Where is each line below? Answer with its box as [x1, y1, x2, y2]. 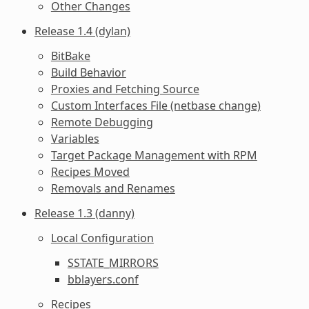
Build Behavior [50, 64, 126, 80]
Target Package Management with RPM [50, 147, 257, 163]
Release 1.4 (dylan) [34, 23, 130, 39]
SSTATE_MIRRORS [67, 255, 159, 270]
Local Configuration [50, 230, 154, 246]
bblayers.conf [67, 271, 139, 287]
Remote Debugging [50, 114, 153, 130]
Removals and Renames [50, 180, 175, 196]
